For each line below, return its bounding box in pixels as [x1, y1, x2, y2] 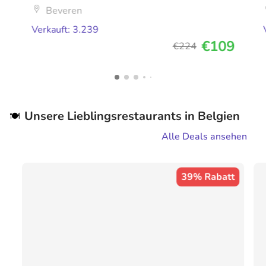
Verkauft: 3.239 [31, 23, 99, 37]
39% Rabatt [180, 170, 235, 184]
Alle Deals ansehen [161, 130, 247, 144]
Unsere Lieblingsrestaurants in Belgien [24, 108, 240, 125]
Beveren [46, 4, 83, 18]
